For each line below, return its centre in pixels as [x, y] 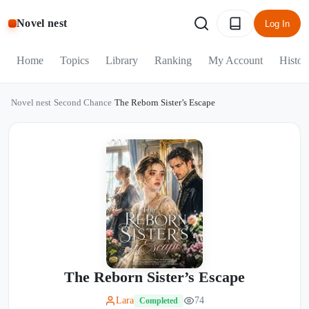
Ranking [173, 60]
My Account [236, 60]
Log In [277, 23]
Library [122, 60]
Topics [74, 60]
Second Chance [83, 102]
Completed [159, 300]
